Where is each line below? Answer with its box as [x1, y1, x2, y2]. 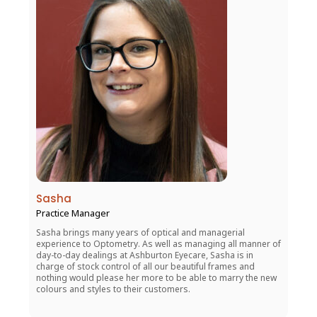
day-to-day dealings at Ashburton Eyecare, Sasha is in [36, 248, 253, 261]
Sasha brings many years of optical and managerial [36, 226, 245, 238]
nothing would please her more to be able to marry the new [36, 271, 277, 284]
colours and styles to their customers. [36, 282, 190, 295]
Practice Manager [36, 206, 110, 219]
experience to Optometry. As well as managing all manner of [36, 237, 281, 250]
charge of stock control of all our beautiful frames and [36, 260, 255, 272]
